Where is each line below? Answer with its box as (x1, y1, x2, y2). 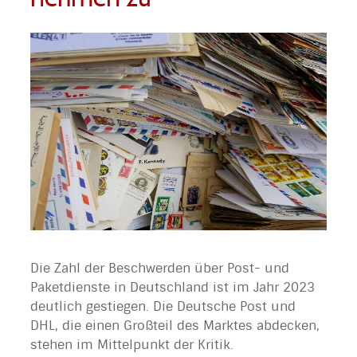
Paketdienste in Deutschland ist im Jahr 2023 (30, 279, 315, 296)
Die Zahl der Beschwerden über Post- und (30, 260, 289, 277)
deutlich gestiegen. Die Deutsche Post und (30, 298, 296, 316)
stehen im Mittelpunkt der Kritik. (30, 336, 233, 354)
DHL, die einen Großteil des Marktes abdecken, (30, 317, 320, 335)
